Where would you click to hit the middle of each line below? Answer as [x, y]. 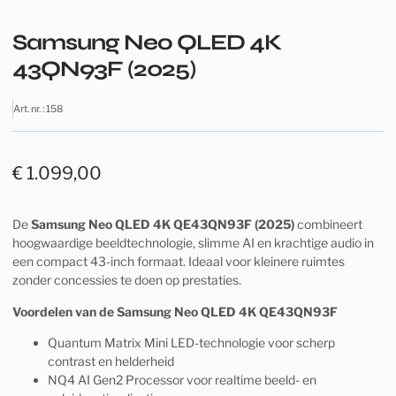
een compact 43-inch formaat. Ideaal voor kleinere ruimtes [179, 262]
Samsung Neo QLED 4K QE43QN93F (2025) [163, 225]
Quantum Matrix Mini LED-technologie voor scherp [191, 343]
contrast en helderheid [111, 362]
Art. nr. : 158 [38, 109]
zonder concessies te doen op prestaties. [127, 280]
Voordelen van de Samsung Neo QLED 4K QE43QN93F [175, 311]
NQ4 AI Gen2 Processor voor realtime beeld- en [182, 380]
